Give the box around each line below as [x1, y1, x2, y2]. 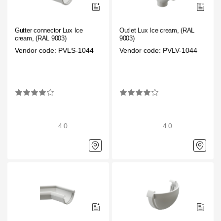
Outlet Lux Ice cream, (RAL [119, 26, 195, 34]
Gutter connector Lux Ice [15, 26, 83, 34]
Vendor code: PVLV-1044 [119, 46, 197, 54]
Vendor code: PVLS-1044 [15, 46, 94, 54]
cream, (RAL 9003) [15, 34, 67, 42]
